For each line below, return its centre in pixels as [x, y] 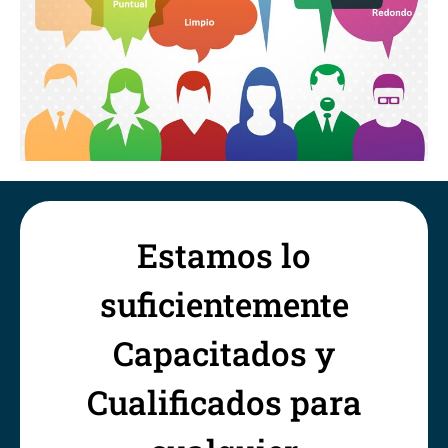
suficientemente [224, 304]
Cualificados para [224, 402]
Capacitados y [224, 353]
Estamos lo [224, 255]
